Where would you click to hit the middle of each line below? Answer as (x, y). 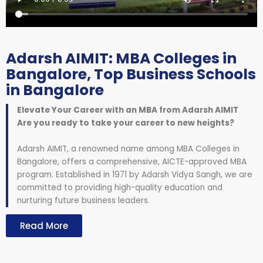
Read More (44, 226)
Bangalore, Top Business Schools (131, 75)
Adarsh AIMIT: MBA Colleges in (121, 59)
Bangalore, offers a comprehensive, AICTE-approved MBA (132, 162)
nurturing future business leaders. (83, 201)
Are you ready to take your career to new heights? (126, 123)
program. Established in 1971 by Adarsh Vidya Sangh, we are (135, 175)
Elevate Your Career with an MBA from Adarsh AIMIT (128, 110)
